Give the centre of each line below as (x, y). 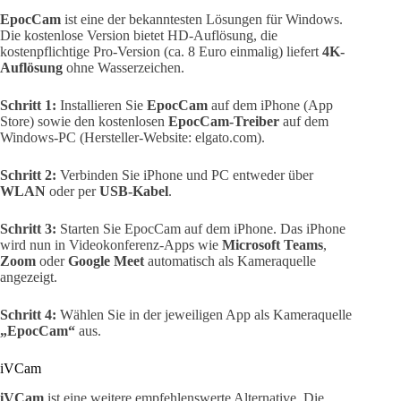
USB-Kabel (134, 192)
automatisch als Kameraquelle (230, 261)
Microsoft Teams (273, 245)
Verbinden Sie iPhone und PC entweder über (185, 175)
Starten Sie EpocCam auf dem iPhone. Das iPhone (201, 229)
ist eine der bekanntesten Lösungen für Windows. (202, 20)
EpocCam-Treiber (224, 122)
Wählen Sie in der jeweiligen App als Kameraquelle (204, 315)
